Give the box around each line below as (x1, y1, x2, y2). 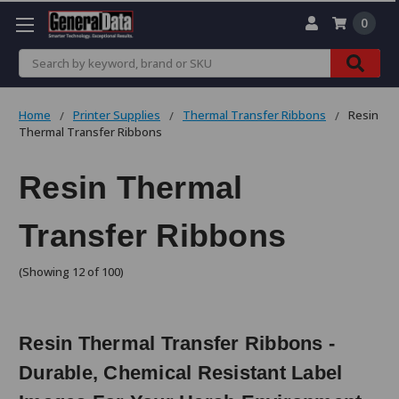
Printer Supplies (73, 106, 160, 123)
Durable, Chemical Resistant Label (19, 362, 343, 385)
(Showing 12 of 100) (19, 264, 124, 281)
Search (19, 49, 58, 67)
